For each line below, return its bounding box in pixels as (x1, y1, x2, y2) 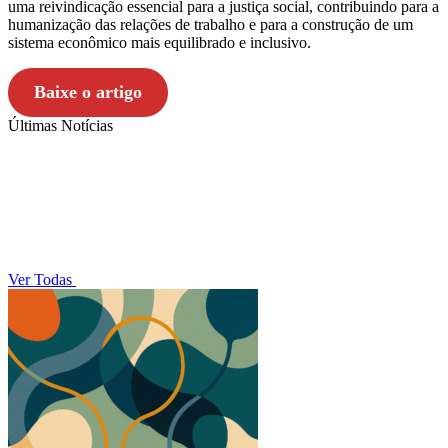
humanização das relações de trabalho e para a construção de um (8, 15, 413, 33)
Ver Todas (8, 270, 76, 288)
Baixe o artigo (33, 81, 142, 102)
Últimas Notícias (8, 116, 113, 134)
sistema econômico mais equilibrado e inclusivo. (8, 33, 311, 51)
